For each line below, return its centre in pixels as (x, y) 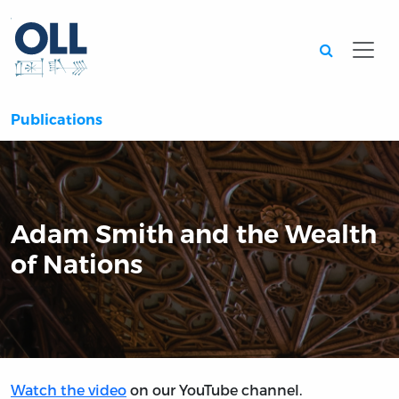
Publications (57, 120)
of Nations (77, 265)
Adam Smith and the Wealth (194, 234)
